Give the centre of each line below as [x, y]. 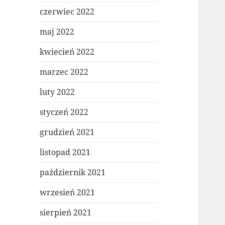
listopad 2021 [65, 152]
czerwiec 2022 [67, 12]
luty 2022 [58, 92]
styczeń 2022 [64, 112]
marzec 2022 [64, 72]
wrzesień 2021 [68, 193]
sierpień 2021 [66, 213]
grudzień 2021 [67, 132]
